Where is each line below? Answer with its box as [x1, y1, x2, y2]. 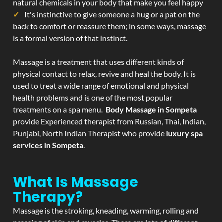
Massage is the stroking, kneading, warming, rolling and [13, 206, 199, 215]
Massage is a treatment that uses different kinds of [13, 57, 184, 66]
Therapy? [13, 187, 83, 207]
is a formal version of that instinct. [13, 33, 127, 43]
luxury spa [165, 128, 203, 138]
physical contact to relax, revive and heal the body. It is [13, 69, 196, 78]
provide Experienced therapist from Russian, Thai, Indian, [13, 116, 206, 126]
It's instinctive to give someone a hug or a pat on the [24, 9, 200, 19]
